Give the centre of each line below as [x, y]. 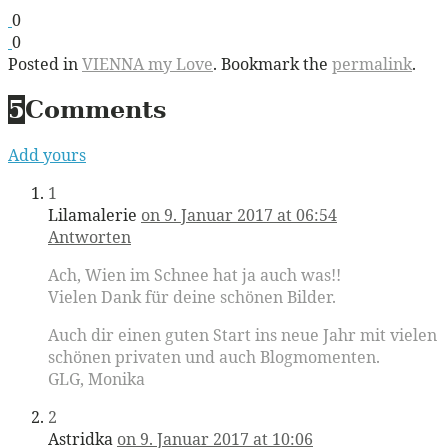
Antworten [89, 236]
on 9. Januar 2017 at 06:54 [239, 214]
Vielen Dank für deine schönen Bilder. [192, 296]
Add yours [47, 154]
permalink [372, 63]
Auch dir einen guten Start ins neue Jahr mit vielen [242, 334]
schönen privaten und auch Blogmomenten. [214, 356]
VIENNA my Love [147, 63]
